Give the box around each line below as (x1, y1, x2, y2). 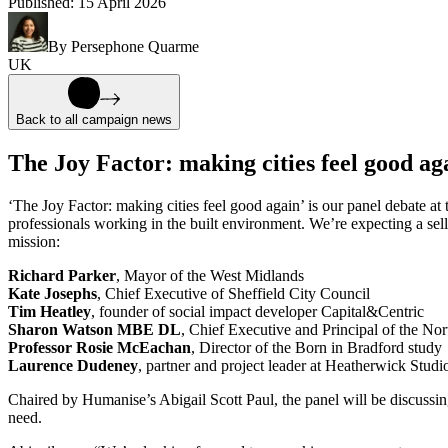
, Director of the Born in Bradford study (191, 338, 442, 356)
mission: (8, 232, 60, 250)
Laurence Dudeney (8, 356, 138, 374)
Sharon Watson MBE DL (8, 320, 181, 338)
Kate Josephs (8, 284, 97, 302)
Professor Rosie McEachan (8, 338, 191, 356)
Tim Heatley (8, 302, 91, 320)
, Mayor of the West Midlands (116, 266, 304, 284)
